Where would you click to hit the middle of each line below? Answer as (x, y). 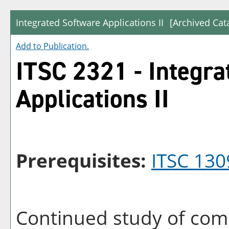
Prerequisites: (81, 160)
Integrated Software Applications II (90, 22)
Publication (65, 46)
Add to (30, 46)
